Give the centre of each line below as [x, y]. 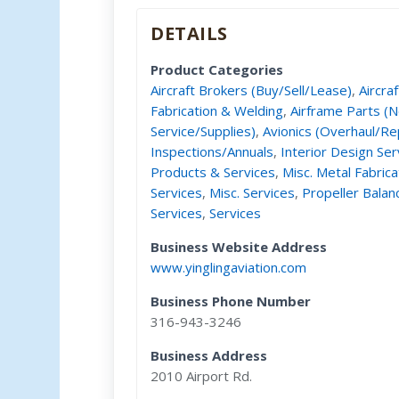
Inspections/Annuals [212, 151]
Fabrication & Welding [217, 110]
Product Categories [217, 69]
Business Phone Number [231, 301]
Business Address [209, 355]
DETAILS [189, 33]
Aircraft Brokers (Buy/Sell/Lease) [252, 90]
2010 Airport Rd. [202, 375]
